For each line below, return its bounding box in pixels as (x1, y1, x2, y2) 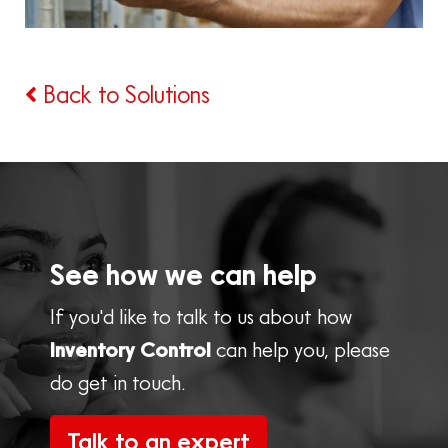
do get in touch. (50, 366, 186, 400)
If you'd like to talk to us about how (50, 300, 352, 334)
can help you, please (211, 333, 390, 367)
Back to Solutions (37, 75, 210, 115)
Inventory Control (50, 333, 211, 367)
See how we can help (50, 251, 317, 299)
